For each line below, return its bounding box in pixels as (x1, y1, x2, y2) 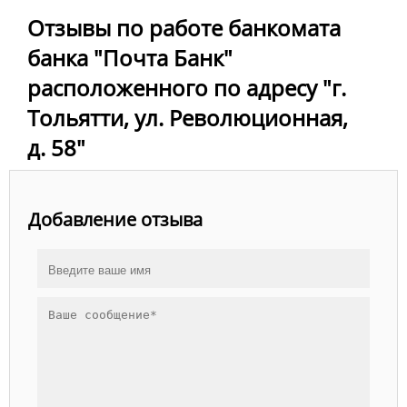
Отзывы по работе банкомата (27, 12, 341, 43)
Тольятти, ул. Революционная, (27, 102, 348, 133)
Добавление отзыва (28, 206, 203, 232)
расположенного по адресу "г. (27, 72, 346, 103)
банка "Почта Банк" (27, 42, 233, 73)
